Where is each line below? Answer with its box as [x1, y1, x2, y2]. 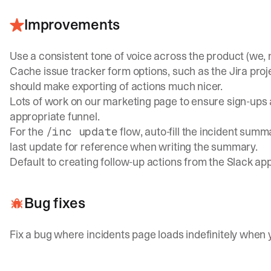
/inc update [45, 125, 118, 139]
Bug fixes [24, 193, 85, 214]
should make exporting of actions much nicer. [10, 79, 223, 94]
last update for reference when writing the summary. [10, 139, 258, 155]
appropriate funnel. [10, 109, 100, 125]
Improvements [24, 15, 120, 35]
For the [10, 124, 46, 140]
